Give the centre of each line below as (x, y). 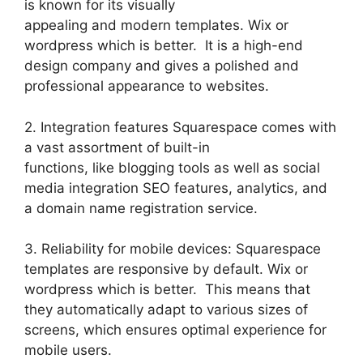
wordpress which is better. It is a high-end (164, 46)
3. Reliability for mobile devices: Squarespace (173, 249)
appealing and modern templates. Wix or (156, 26)
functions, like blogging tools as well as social (172, 167)
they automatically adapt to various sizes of (166, 310)
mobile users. (68, 350)
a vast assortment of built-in (117, 147)
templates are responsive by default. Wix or (166, 269)
